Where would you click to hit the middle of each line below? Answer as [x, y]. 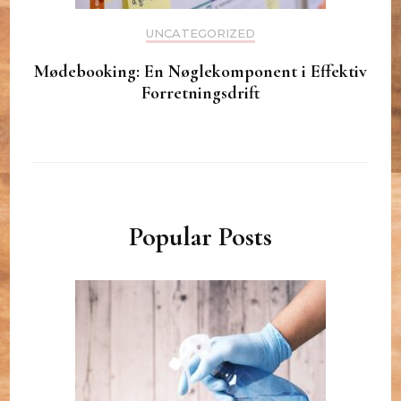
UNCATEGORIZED [200, 34]
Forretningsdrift [200, 94]
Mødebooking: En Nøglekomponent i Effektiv [200, 72]
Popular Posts [200, 237]
